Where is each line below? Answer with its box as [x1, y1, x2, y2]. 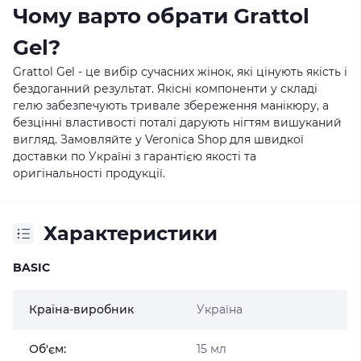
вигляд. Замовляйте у [13, 132, 145, 147]
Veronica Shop [145, 132, 226, 147]
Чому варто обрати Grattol [13, 3, 309, 29]
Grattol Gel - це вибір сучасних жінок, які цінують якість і [13, 64, 347, 79]
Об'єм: [29, 342, 66, 356]
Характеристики [44, 222, 218, 245]
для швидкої [226, 132, 304, 147]
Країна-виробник [29, 302, 134, 317]
